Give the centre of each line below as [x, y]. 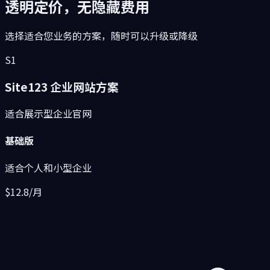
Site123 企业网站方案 [62, 87]
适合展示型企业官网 [48, 113]
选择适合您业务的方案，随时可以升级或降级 [101, 36]
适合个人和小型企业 [48, 168]
